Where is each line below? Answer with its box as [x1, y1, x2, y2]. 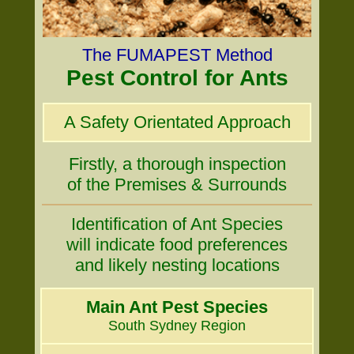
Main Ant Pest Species [86, 297, 268, 317]
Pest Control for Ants [66, 66, 288, 90]
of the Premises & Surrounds [67, 175, 287, 194]
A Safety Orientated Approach [63, 112, 291, 132]
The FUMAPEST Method [81, 45, 273, 65]
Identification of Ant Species [71, 214, 283, 234]
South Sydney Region [108, 318, 246, 333]
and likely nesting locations [74, 255, 280, 275]
